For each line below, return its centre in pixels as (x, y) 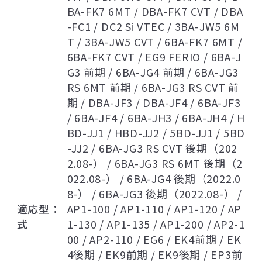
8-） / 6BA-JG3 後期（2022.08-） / (155, 194)
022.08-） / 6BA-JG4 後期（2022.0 (154, 179)
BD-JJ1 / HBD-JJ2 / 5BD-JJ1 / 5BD (156, 133)
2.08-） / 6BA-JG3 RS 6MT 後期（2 (155, 163)
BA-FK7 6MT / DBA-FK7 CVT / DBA (155, 11)
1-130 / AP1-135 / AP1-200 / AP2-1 (156, 224)
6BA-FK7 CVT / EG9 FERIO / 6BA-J (154, 57)
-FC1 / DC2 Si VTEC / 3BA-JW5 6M (153, 27)
